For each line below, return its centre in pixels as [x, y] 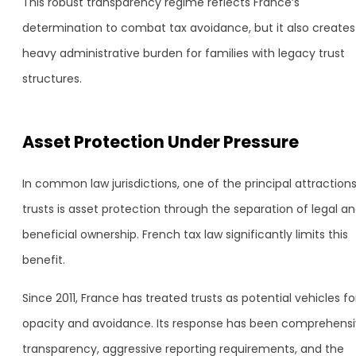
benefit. [44, 260]
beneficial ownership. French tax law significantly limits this [185, 234]
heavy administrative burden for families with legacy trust [184, 53]
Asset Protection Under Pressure [161, 142]
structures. [52, 79]
